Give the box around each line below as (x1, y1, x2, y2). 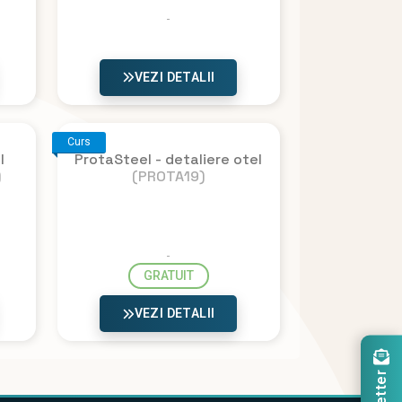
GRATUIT (143, 267, 194, 283)
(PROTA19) (131, 166, 205, 186)
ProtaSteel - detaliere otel (74, 149, 262, 169)
